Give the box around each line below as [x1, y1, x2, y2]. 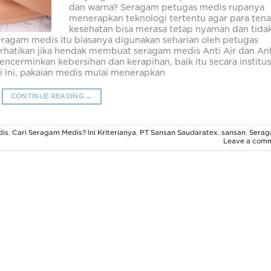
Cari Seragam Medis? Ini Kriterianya [12, 129, 136, 136]
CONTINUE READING [10, 93, 86, 100]
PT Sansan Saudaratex [140, 129, 218, 136]
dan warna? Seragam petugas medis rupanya [69, 3, 265, 13]
